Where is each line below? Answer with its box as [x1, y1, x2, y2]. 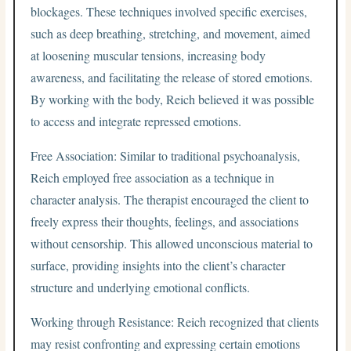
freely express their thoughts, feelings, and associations [31, 212, 299, 230]
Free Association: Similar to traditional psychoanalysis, [31, 147, 301, 164]
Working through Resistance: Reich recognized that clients [31, 313, 320, 330]
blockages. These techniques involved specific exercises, [31, 2, 308, 20]
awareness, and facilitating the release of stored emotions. [31, 68, 313, 85]
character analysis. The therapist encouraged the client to [31, 190, 309, 208]
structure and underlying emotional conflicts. [31, 278, 251, 295]
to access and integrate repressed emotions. [31, 112, 242, 129]
